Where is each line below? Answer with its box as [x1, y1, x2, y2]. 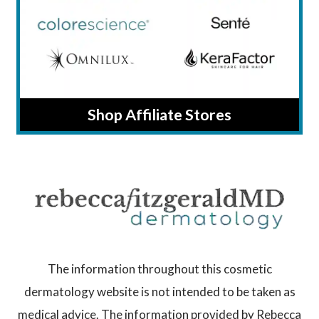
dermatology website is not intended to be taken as [23, 284, 296, 300]
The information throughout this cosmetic [47, 261, 272, 277]
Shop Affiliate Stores [88, 105, 231, 124]
